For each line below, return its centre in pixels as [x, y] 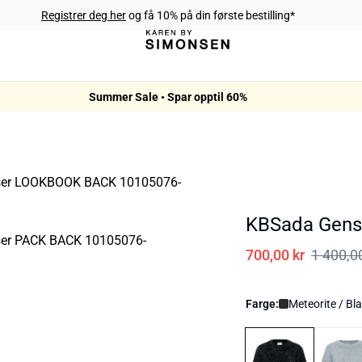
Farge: [262, 304]
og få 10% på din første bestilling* [210, 15]
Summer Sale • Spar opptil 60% [168, 97]
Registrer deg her [84, 15]
